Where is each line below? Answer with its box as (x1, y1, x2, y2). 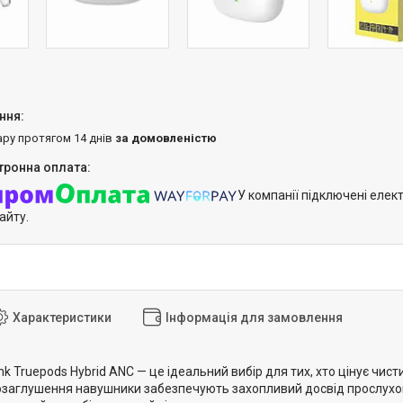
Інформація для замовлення (166, 309, 343, 325)
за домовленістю (115, 130, 217, 145)
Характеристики (13, 309, 112, 325)
